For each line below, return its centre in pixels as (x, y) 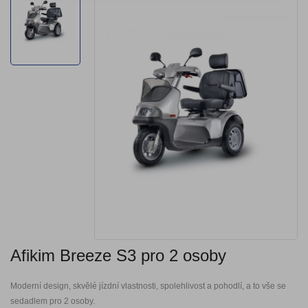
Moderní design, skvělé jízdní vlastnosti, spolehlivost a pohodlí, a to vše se (148, 286)
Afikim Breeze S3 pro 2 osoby (118, 255)
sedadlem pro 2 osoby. (53, 301)
